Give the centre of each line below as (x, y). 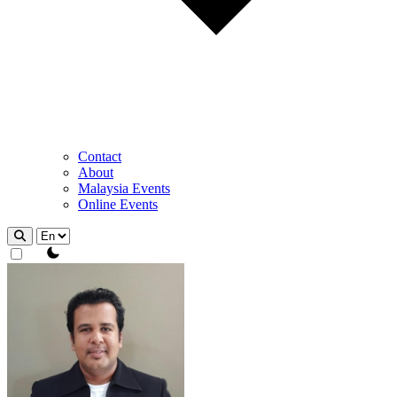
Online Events (118, 204)
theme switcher (70, 252)
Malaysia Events (124, 188)
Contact (100, 156)
